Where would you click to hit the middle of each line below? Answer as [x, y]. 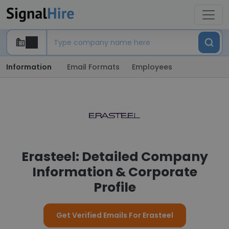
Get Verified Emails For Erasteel [114, 215]
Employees [152, 67]
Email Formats [93, 67]
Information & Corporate [114, 172]
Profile [114, 187]
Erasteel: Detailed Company [114, 157]
